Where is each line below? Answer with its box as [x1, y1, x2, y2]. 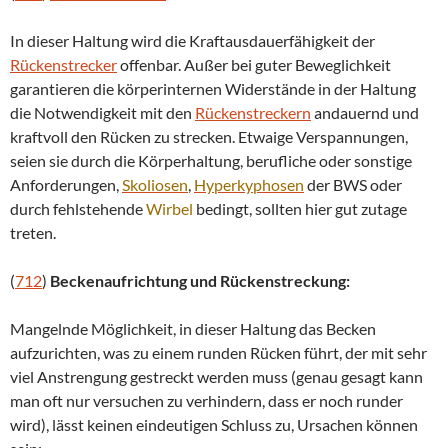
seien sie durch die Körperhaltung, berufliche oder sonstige [10, 150, 412, 170]
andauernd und [311, 102, 419, 122]
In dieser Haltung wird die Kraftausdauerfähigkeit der [10, 30, 375, 50]
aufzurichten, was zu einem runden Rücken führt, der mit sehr [10, 342, 427, 362]
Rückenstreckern [195, 102, 311, 122]
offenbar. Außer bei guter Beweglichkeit [117, 54, 391, 74]
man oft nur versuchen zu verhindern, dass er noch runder [10, 390, 403, 410]
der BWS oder [304, 174, 402, 194]
